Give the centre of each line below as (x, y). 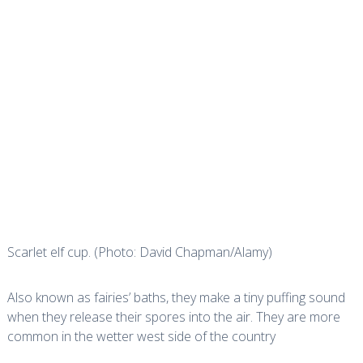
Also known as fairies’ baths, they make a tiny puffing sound (176, 297)
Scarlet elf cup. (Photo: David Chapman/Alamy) (139, 252)
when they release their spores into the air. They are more (173, 317)
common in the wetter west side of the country (141, 336)
